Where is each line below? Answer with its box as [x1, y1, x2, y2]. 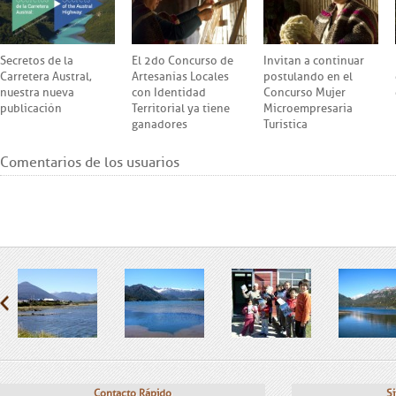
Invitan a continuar [263, 53, 364, 68]
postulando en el [263, 69, 353, 84]
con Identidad [132, 85, 206, 100]
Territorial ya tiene [132, 101, 230, 116]
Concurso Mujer [263, 85, 346, 100]
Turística [263, 117, 308, 132]
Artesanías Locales [132, 69, 229, 84]
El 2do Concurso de [132, 53, 233, 68]
